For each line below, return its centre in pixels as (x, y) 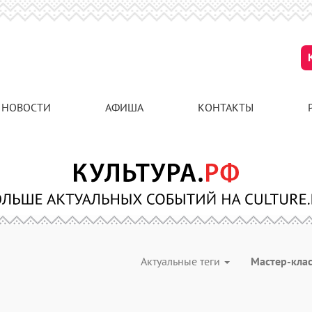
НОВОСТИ (26, 107)
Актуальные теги (182, 261)
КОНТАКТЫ (226, 107)
